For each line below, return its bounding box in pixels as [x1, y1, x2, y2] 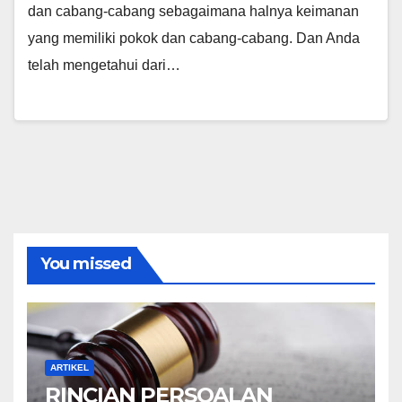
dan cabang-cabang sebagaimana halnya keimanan [28, 4, 359, 20]
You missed [40, 253, 131, 274]
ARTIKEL [50, 363, 89, 373]
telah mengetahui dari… [28, 57, 180, 74]
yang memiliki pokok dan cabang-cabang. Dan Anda [28, 31, 360, 47]
